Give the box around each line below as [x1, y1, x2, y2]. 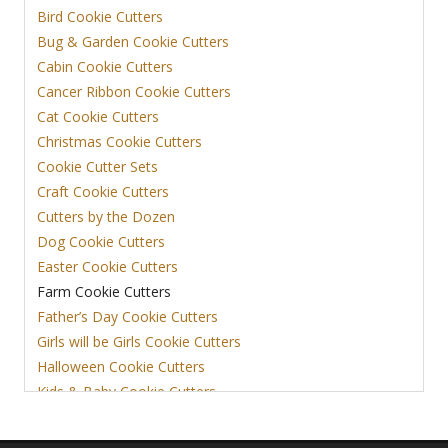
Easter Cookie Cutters [37, 257, 178, 277]
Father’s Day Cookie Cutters [37, 307, 218, 327]
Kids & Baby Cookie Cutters [37, 382, 216, 402]
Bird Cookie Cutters [37, 7, 163, 27]
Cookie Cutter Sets [37, 157, 158, 177]
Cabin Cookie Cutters [37, 57, 173, 77]
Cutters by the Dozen [37, 207, 175, 227]
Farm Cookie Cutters [37, 282, 171, 302]
